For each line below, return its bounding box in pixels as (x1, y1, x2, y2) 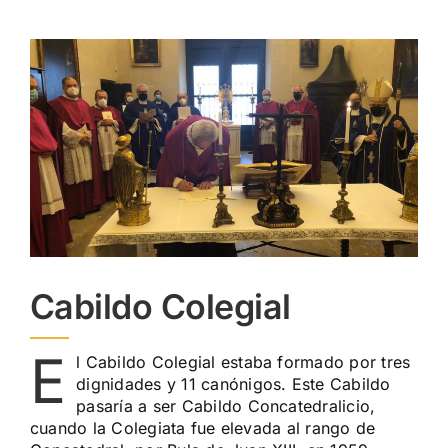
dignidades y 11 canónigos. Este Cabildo (76, 373, 391, 394)
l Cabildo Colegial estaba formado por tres (76, 351, 411, 372)
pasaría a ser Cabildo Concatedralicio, (76, 395, 376, 416)
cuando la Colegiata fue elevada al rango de (29, 417, 376, 438)
